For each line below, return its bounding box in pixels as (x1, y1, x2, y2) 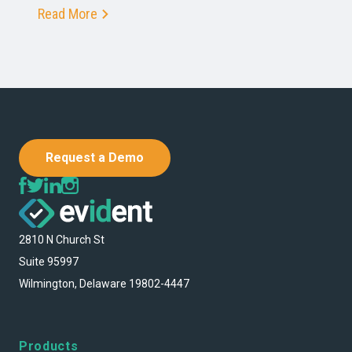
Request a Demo (46, 150, 144, 166)
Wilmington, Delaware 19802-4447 (19, 277, 189, 290)
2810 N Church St (19, 233, 104, 246)
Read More (38, 5, 97, 23)
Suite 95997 (19, 255, 79, 268)
